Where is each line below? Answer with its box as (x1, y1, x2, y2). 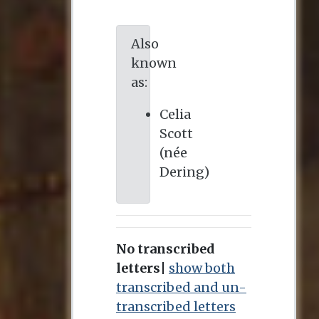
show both (169, 260, 235, 276)
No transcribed (116, 241, 215, 257)
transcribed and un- (116, 279, 246, 296)
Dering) (159, 164, 209, 180)
